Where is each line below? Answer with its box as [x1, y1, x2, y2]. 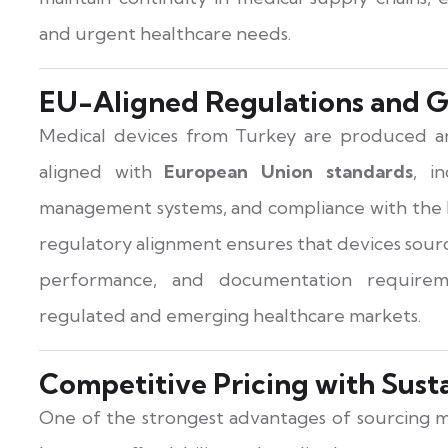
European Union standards [164, 160, 413, 184]
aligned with [39, 160, 165, 184]
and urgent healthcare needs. [39, 22, 291, 46]
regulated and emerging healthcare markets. [39, 304, 421, 328]
